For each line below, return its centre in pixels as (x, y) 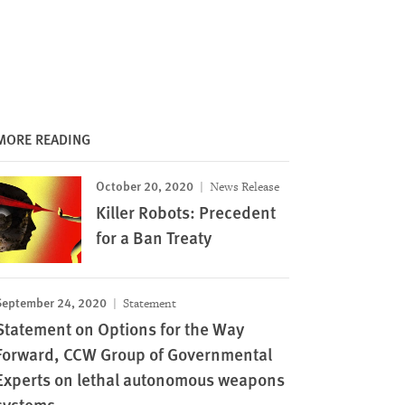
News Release (243, 187)
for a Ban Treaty (153, 237)
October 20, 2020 (144, 185)
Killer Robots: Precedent (185, 212)
